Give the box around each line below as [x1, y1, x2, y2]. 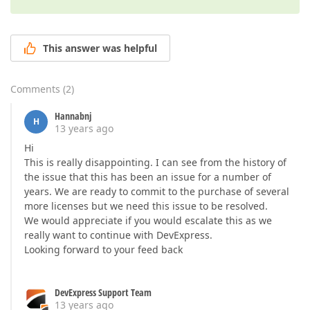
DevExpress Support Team [55, 286, 152, 300]
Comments [10, 82, 60, 96]
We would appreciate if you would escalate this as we [24, 214, 272, 228]
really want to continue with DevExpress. [24, 228, 212, 242]
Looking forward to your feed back [24, 243, 183, 257]
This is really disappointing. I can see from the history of [24, 156, 286, 170]
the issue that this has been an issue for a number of [24, 170, 271, 184]
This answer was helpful [43, 42, 157, 55]
